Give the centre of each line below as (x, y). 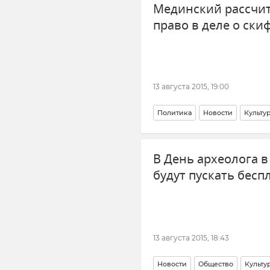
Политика (174, 113)
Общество (216, 264)
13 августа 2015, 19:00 (191, 86)
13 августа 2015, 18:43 (191, 237)
